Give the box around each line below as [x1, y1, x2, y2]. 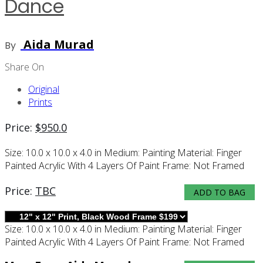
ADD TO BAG [194, 186, 245, 198]
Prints [28, 95, 52, 109]
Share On [5, 60, 44, 73]
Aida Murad [21, 36, 94, 52]
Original [28, 82, 59, 96]
